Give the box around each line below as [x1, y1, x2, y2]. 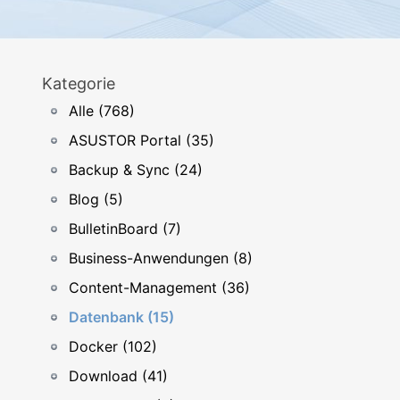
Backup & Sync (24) [69, 161, 203, 179]
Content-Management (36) [69, 279, 250, 296]
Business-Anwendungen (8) [69, 249, 253, 267]
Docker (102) [69, 337, 157, 355]
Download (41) [69, 367, 168, 385]
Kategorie [42, 74, 115, 93]
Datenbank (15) [69, 308, 174, 326]
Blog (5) [69, 190, 123, 208]
